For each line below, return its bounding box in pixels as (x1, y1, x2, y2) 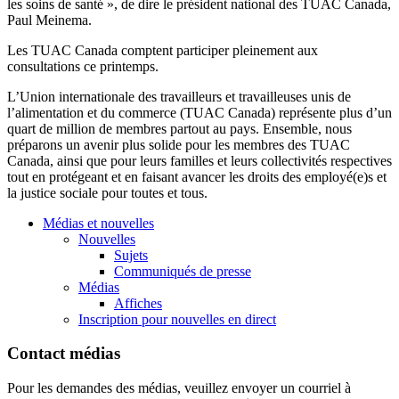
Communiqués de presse (114, 263, 251, 279)
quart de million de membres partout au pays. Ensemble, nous (7, 120, 352, 136)
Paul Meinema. (7, 12, 92, 28)
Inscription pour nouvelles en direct (78, 311, 276, 327)
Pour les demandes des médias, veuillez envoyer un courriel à (7, 380, 351, 396)
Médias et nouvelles (43, 215, 154, 231)
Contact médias (7, 344, 120, 363)
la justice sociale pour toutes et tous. (7, 184, 211, 200)
